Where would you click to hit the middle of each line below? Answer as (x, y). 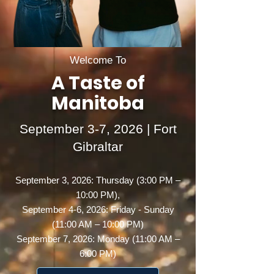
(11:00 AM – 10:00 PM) (98, 224)
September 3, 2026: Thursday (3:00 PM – (98, 180)
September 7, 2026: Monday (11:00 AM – (98, 239)
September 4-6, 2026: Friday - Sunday (98, 209)
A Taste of (98, 83)
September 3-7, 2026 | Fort (98, 129)
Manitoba (98, 103)
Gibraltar (98, 146)
